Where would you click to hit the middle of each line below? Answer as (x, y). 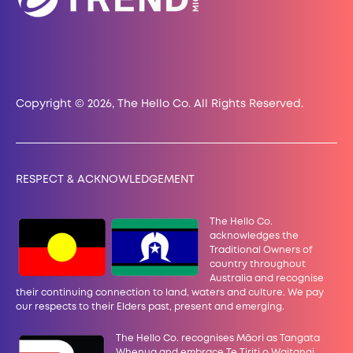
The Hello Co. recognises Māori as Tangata (218, 339)
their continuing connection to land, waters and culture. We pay (170, 292)
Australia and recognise (267, 278)
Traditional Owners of (261, 250)
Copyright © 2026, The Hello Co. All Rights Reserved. (160, 104)
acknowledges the (254, 236)
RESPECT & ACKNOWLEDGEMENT (105, 179)
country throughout (258, 264)
